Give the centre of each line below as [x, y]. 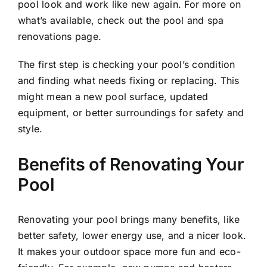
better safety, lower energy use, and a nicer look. [132, 236]
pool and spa [193, 20]
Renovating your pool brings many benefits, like [129, 220]
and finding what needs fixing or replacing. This [129, 80]
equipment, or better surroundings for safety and [131, 112]
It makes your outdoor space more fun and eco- [129, 252]
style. [30, 128]
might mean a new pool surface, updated [113, 96]
